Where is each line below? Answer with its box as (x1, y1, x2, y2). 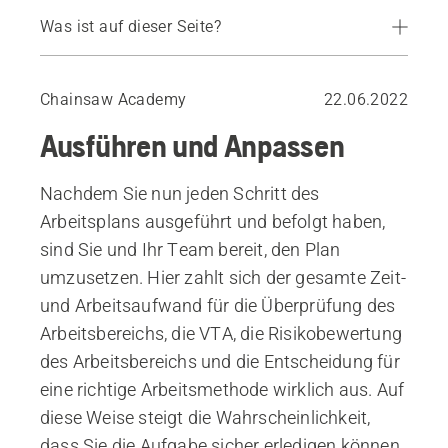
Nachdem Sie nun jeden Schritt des (40, 182, 320, 204)
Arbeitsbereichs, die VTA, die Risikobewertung (40, 322, 403, 344)
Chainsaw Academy (40, 89, 187, 109)
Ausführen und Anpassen (40, 126, 345, 164)
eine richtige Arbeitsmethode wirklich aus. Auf (40, 378, 405, 400)
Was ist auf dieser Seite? (40, 16, 221, 36)
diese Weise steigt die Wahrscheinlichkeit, (40, 406, 371, 428)
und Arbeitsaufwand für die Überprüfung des (40, 294, 396, 316)
